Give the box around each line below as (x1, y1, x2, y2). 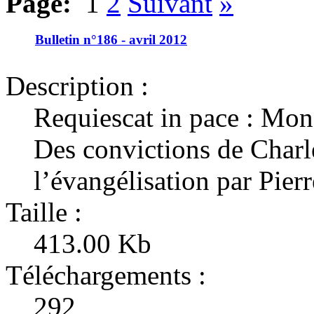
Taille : (6, 197, 82, 228)
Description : (6, 71, 149, 102)
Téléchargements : (6, 260, 206, 291)
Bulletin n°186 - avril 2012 (35, 32, 187, 47)
